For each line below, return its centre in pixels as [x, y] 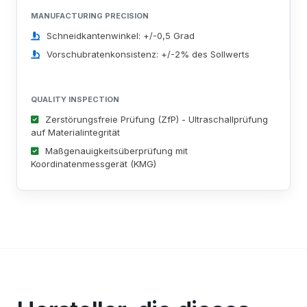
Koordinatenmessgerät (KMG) [94, 164]
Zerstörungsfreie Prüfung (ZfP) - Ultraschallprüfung [157, 119]
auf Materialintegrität [75, 132]
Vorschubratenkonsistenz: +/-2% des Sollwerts [148, 54]
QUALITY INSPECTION [75, 99]
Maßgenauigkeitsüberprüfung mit [116, 151]
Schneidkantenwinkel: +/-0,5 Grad [121, 36]
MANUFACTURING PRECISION [90, 16]
